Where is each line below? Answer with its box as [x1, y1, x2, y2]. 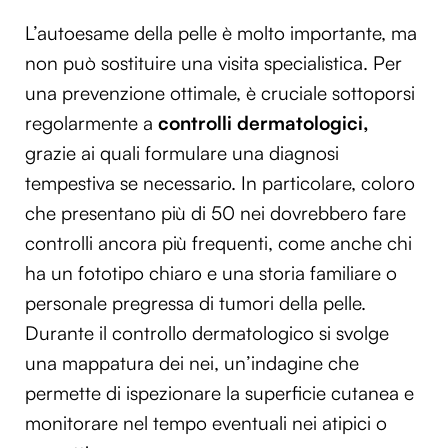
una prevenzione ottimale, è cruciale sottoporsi [25, 80, 415, 105]
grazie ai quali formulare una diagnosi [25, 140, 339, 165]
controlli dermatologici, [153, 110, 369, 135]
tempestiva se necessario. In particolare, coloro [25, 170, 415, 195]
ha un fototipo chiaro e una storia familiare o [25, 260, 397, 285]
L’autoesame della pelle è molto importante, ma [25, 20, 417, 45]
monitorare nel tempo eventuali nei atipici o [25, 410, 387, 435]
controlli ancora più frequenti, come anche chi [25, 230, 412, 255]
